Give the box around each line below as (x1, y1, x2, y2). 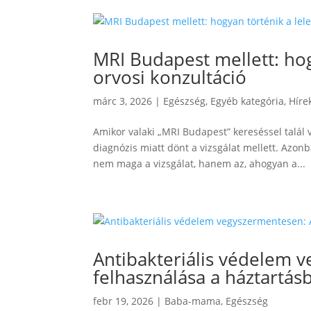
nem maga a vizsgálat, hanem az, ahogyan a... (93, 157, 306, 170)
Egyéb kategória (210, 94, 285, 108)
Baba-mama (165, 294, 221, 308)
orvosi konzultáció (93, 65, 247, 90)
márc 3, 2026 (93, 94, 153, 108)
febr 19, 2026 (93, 294, 154, 308)
